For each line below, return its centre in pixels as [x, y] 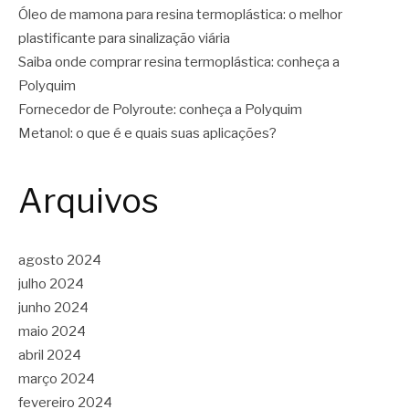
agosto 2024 [60, 261]
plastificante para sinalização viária [124, 38]
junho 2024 [53, 308]
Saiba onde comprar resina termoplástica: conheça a [179, 62]
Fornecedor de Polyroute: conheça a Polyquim [160, 110]
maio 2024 [52, 332]
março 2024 [57, 379]
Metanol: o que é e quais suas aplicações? [147, 133]
